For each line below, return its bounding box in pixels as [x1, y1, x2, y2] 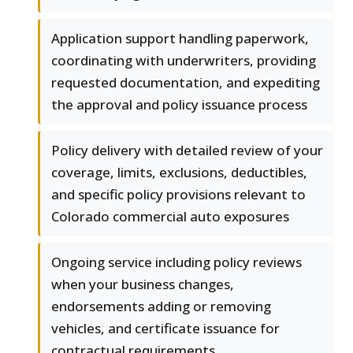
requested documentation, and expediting [51, 73, 320, 92]
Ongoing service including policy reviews [51, 253, 302, 272]
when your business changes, [51, 275, 234, 294]
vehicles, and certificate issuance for [51, 319, 280, 338]
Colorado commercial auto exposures [51, 207, 289, 226]
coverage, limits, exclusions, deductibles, [51, 163, 307, 182]
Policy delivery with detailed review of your [51, 141, 323, 160]
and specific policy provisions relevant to [51, 185, 306, 204]
